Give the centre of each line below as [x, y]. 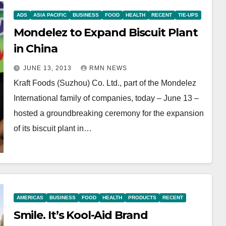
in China [35, 48]
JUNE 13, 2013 [48, 68]
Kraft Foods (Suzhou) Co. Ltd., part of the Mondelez [105, 83]
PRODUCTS [142, 197]
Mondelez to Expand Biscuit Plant [105, 32]
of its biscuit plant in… [52, 128]
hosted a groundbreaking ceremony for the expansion [108, 113]
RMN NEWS [108, 68]
